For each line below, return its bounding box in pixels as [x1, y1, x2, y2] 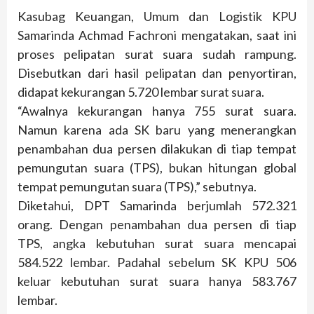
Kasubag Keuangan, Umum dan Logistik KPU [18, 8, 296, 25]
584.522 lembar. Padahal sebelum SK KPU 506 [18, 254, 296, 271]
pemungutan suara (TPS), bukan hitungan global [18, 160, 296, 176]
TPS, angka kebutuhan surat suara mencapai [18, 235, 296, 252]
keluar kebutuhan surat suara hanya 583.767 [18, 273, 296, 289]
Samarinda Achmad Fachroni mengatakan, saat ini [18, 27, 296, 43]
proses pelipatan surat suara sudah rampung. [18, 46, 296, 62]
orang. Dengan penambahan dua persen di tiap [18, 217, 296, 233]
